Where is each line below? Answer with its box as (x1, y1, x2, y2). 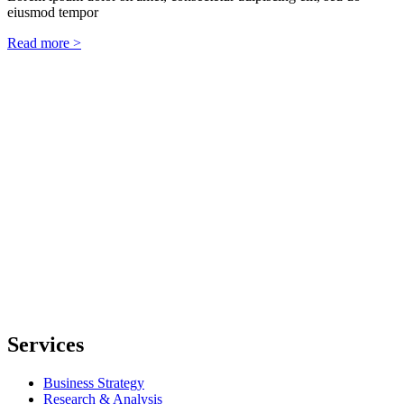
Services (7, 332, 84, 356)
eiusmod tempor (7, 4, 98, 20)
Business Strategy (43, 374, 144, 390)
